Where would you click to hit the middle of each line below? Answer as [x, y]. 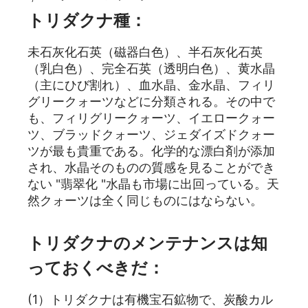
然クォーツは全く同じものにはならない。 [145, 201]
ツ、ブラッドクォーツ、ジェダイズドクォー [151, 135]
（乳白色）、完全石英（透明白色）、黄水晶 [151, 69]
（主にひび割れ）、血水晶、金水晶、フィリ [151, 85]
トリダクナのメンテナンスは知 [147, 243]
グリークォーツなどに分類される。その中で [151, 102]
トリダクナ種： [87, 21]
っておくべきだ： [96, 268]
